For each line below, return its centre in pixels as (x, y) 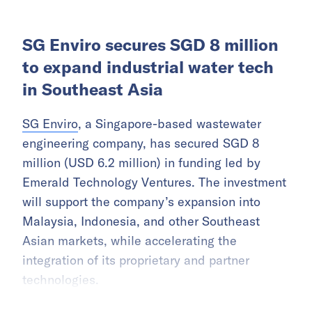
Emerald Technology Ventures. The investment (154, 182)
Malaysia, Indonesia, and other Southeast (141, 221)
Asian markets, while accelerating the (130, 241)
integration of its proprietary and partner (136, 260)
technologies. (61, 280)
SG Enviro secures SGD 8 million (150, 45)
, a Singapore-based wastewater (170, 124)
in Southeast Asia (93, 89)
